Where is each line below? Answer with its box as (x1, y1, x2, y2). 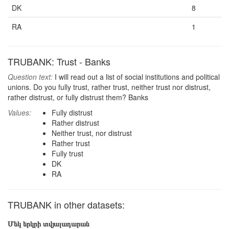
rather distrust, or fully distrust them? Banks (8, 92, 148, 102)
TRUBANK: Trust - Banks (8, 55, 110, 68)
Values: (8, 107, 31, 118)
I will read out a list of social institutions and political (53, 72, 220, 82)
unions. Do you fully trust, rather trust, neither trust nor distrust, (8, 82, 211, 92)
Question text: (8, 72, 53, 82)
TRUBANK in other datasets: (8, 198, 125, 211)
